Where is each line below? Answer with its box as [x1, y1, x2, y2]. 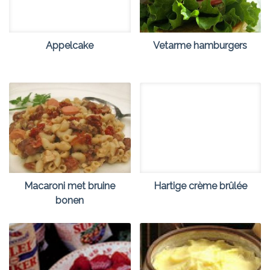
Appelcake [46, 40, 94, 51]
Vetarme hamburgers [153, 40, 248, 51]
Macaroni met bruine [24, 180, 116, 192]
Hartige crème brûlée [153, 180, 247, 192]
